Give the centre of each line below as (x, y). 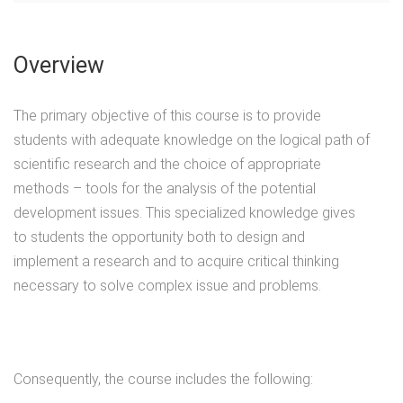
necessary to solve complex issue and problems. (167, 286)
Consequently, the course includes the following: (163, 380)
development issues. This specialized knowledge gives (184, 213)
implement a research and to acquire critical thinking (176, 262)
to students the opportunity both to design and (159, 237)
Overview (59, 66)
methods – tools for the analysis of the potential (165, 189)
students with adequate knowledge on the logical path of (192, 140)
